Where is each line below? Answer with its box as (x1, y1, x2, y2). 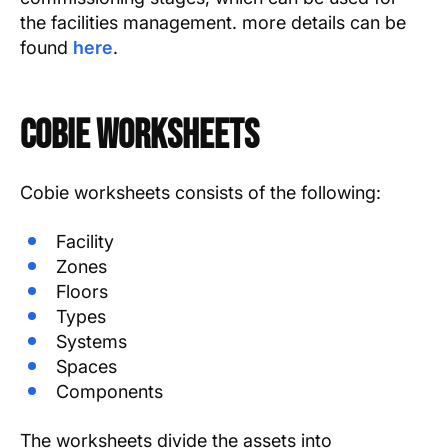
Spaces (56, 356, 117, 378)
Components (56, 381, 163, 403)
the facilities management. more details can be (20, 12, 406, 34)
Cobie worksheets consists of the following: (20, 182, 381, 204)
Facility (56, 231, 114, 253)
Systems (56, 331, 127, 353)
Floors (56, 281, 108, 303)
